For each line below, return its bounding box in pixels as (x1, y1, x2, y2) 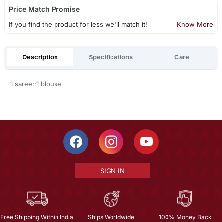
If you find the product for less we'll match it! (8, 20, 147, 29)
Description (22, 53, 58, 61)
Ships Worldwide (87, 213, 134, 221)
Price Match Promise (8, 5, 80, 14)
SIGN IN (100, 167, 125, 175)
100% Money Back (158, 213, 212, 221)
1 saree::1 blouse (10, 80, 61, 88)
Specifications (89, 53, 133, 61)
